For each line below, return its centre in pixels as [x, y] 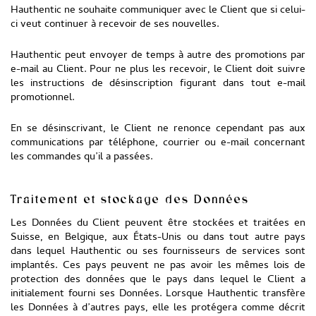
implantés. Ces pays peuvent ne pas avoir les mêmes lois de [158, 266]
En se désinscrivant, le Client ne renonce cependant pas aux [158, 129]
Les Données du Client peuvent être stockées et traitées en [158, 224]
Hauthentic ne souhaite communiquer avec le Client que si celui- [158, 11]
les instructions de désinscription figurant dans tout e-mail [158, 84]
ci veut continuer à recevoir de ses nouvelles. [115, 25]
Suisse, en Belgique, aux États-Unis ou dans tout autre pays [158, 238]
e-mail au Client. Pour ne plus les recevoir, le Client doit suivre [158, 70]
